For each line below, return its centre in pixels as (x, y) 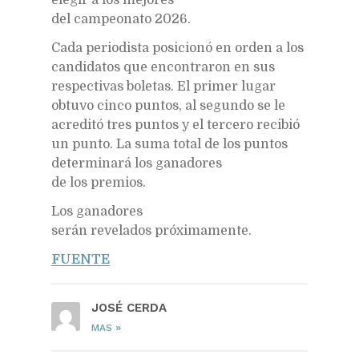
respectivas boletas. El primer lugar (163, 86)
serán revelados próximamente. (151, 230)
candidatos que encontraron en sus (163, 67)
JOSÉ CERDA (129, 307)
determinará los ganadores (137, 163)
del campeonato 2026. (121, 19)
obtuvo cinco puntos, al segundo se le (168, 105)
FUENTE (81, 259)
